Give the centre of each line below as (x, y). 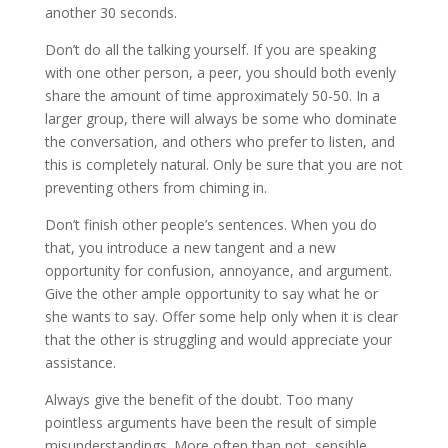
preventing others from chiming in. (155, 188)
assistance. (80, 363)
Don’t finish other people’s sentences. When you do (210, 225)
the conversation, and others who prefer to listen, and (219, 142)
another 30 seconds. (110, 13)
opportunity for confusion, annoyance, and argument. (218, 271)
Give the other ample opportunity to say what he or (211, 294)
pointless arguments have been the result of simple (210, 423)
